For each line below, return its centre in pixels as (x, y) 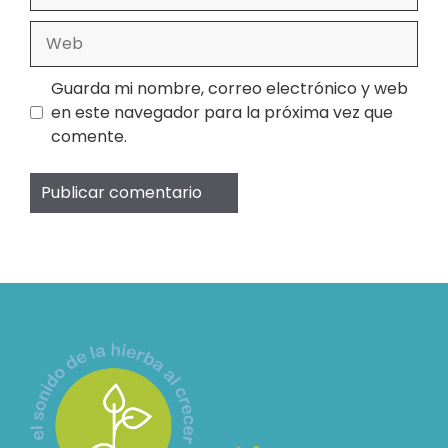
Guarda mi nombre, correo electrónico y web (229, 88)
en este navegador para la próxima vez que (222, 112)
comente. (89, 136)
